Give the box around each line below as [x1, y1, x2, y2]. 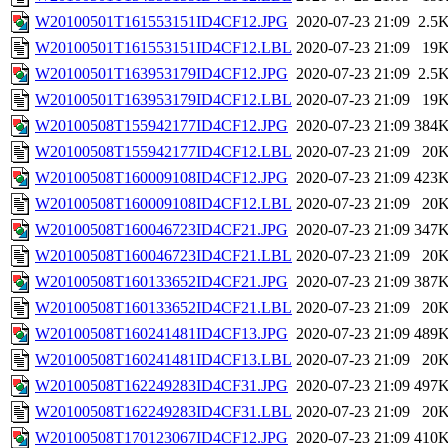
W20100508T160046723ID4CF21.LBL [35, 247, 292, 265]
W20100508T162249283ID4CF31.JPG [35, 377, 288, 395]
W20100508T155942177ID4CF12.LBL [35, 143, 292, 161]
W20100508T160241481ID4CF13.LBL [35, 351, 292, 369]
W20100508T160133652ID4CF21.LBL [35, 299, 292, 317]
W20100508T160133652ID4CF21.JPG [35, 273, 288, 291]
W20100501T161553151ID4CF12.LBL [35, 39, 292, 57]
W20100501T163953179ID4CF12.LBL [35, 91, 292, 109]
